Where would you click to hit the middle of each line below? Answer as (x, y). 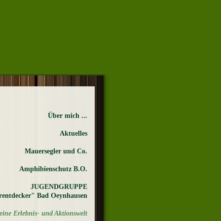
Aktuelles (74, 133)
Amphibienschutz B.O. (53, 169)
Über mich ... (68, 116)
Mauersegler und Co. (56, 151)
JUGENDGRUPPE (59, 187)
